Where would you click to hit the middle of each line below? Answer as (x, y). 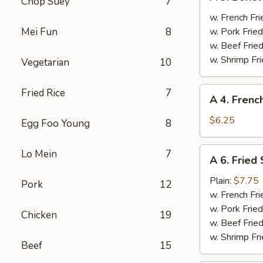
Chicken (39, 215)
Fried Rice (43, 93)
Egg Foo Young (55, 124)
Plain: (222, 181)
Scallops (217, 194)
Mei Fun (39, 32)
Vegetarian (45, 63)
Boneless (219, 16)
